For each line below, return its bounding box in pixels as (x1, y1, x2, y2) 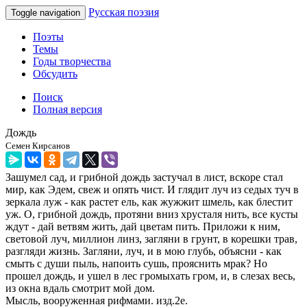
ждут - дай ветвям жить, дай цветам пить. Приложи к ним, (5, 221, 280, 232)
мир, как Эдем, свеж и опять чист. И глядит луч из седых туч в (5, 184, 299, 195)
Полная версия (33, 103, 102, 115)
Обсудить (33, 68, 77, 79)
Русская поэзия (88, 6, 159, 18)
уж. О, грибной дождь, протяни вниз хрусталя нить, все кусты (5, 208, 298, 220)
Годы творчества (33, 56, 111, 67)
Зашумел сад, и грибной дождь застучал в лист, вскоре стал (5, 171, 283, 183)
